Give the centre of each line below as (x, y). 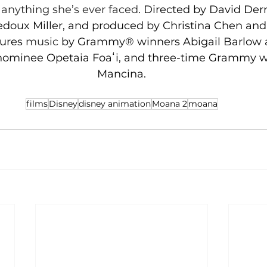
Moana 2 (169, 104)
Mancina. (122, 74)
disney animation (114, 104)
